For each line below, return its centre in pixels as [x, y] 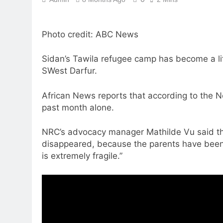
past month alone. [78, 107]
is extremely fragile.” [82, 156]
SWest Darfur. [69, 71]
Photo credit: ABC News [90, 34]
